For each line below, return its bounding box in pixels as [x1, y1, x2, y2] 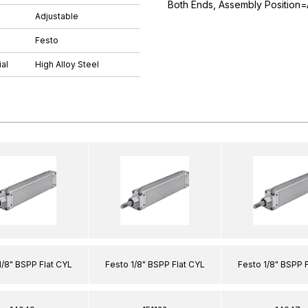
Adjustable [35, 11, 78, 21]
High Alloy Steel [35, 59, 99, 69]
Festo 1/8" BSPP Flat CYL [104, 258, 205, 269]
